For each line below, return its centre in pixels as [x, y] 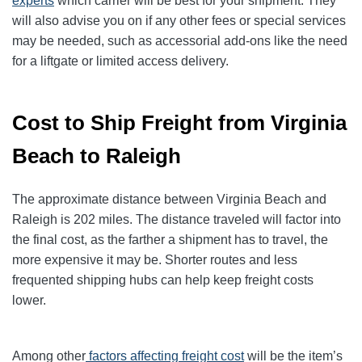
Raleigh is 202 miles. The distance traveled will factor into [177, 220]
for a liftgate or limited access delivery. [120, 61]
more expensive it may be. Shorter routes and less [155, 260]
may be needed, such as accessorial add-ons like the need [180, 41]
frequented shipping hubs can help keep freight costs [163, 280]
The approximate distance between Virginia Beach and [169, 200]
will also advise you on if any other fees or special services [179, 21]
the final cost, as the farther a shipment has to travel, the [170, 240]
